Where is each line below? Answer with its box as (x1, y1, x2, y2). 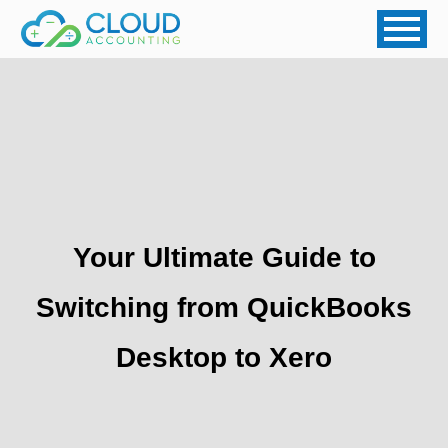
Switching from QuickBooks (36, 292, 412, 323)
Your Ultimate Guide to (72, 242, 376, 273)
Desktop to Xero (116, 342, 332, 373)
